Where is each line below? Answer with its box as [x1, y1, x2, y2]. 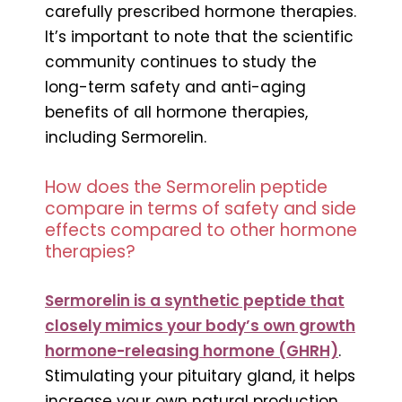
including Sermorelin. [45, 126, 206, 148]
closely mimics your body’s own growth [45, 314, 355, 336]
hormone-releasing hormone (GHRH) [45, 339, 338, 362]
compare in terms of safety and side [45, 196, 356, 221]
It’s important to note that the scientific [45, 25, 354, 48]
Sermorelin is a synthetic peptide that [45, 289, 345, 311]
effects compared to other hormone [45, 217, 357, 242]
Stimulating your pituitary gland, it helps [45, 364, 355, 387]
